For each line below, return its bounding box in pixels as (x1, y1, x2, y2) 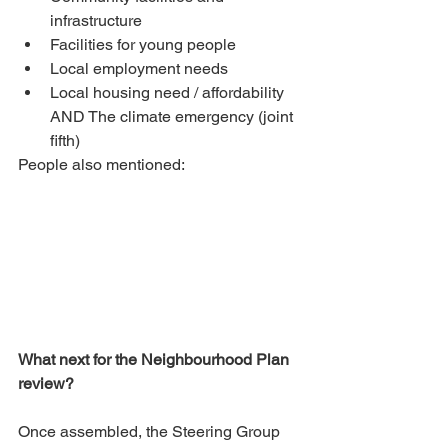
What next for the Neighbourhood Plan (18, 350, 293, 370)
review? (18, 374, 78, 394)
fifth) (50, 131, 80, 151)
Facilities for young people (50, 35, 236, 55)
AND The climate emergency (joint (50, 107, 297, 127)
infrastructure (50, 11, 142, 31)
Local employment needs (50, 59, 228, 79)
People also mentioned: (18, 155, 185, 175)
